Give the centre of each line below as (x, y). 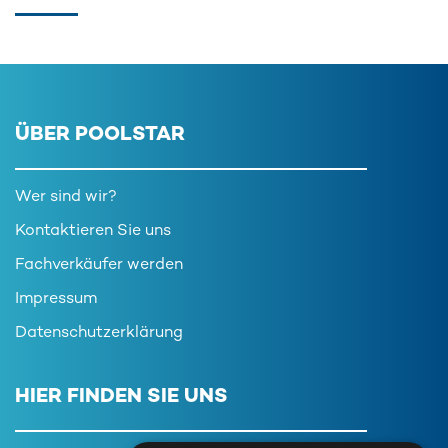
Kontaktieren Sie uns (93, 231)
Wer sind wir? (66, 197)
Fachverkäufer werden (99, 265)
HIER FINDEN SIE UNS (121, 397)
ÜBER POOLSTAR (100, 135)
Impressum (56, 299)
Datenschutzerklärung (99, 333)
